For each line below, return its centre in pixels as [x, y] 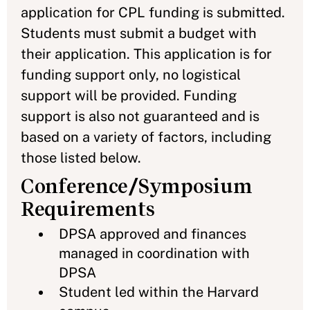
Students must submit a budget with [139, 33]
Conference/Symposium [137, 186]
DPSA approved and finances [153, 234]
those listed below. [81, 157]
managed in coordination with [154, 253]
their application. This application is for [146, 54]
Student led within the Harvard [159, 292]
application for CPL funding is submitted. [153, 12]
